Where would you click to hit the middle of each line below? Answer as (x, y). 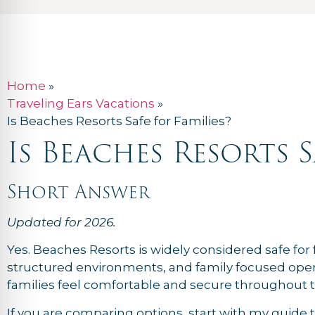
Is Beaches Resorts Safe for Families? (119, 121)
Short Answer (78, 192)
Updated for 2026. (62, 222)
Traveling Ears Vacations (81, 103)
